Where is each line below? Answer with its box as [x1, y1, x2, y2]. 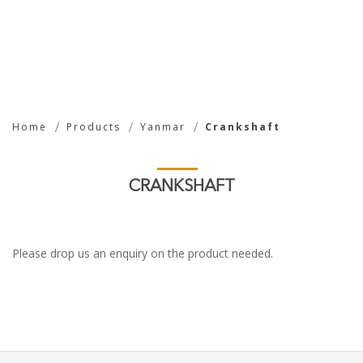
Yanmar [140, 120, 186, 134]
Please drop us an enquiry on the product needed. [12, 246, 273, 261]
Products [66, 120, 121, 134]
